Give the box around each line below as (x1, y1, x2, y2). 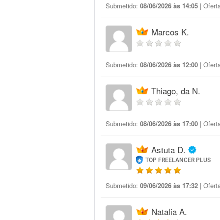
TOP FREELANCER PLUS (145, 157, 211, 164)
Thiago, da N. (151, 84, 200, 97)
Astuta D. (151, 143, 186, 156)
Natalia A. (151, 205, 187, 218)
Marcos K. (151, 26, 189, 38)
